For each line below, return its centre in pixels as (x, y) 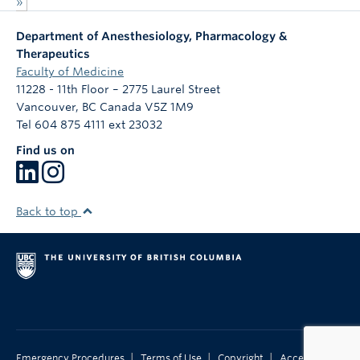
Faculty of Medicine (70, 72)
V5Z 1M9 (169, 107)
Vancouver (46, 107)
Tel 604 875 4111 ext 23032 (89, 125)
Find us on (45, 151)
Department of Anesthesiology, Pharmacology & (151, 37)
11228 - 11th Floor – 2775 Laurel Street (118, 90)
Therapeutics (53, 54)
